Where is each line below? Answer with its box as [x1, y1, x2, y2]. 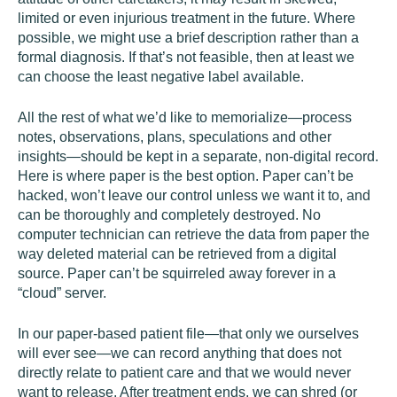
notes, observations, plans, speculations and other [18, 129, 331, 144]
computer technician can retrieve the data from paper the [18, 227, 370, 242]
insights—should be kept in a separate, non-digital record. [18, 149, 378, 164]
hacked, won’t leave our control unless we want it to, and [18, 188, 370, 203]
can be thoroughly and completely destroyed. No [18, 207, 321, 222]
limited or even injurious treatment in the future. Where [18, 11, 355, 26]
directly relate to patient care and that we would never [18, 365, 351, 380]
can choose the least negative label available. [18, 69, 304, 84]
